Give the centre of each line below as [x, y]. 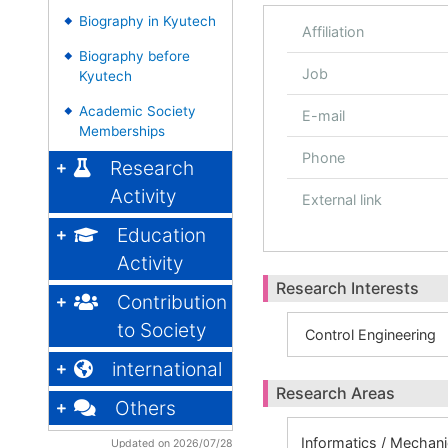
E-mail [323, 115]
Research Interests [347, 288]
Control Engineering [370, 334]
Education [161, 235]
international [167, 369]
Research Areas [335, 393]
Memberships [122, 131]
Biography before [134, 56]
